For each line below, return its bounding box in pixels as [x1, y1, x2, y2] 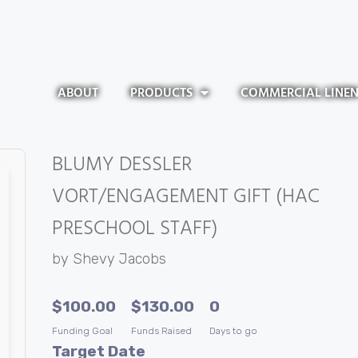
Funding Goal [51, 325, 113, 337]
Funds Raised [130, 325, 192, 337]
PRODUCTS [129, 84, 193, 102]
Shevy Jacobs [72, 250, 166, 268]
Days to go [209, 325, 257, 337]
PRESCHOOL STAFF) [51, 214, 218, 243]
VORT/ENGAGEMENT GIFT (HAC [51, 182, 320, 211]
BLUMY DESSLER [51, 150, 192, 179]
